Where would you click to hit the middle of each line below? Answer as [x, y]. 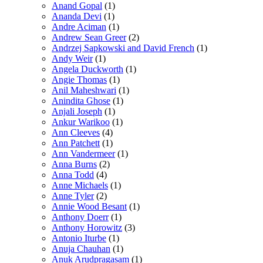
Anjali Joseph [77, 111]
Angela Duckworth [87, 69]
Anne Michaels [80, 185]
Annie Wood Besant [89, 206]
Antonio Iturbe [79, 238]
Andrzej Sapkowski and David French [123, 48]
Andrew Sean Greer [89, 37]
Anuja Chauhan [81, 248]
